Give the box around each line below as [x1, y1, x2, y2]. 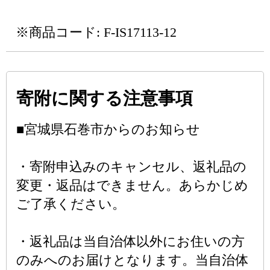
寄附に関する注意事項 [16, 89, 193, 108]
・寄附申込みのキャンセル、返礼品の [16, 159, 246, 174]
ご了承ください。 [16, 196, 125, 212]
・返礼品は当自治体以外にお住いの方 [16, 234, 245, 249]
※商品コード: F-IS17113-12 [16, 25, 177, 40]
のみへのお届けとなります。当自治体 [16, 253, 248, 268]
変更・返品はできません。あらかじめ [16, 178, 248, 193]
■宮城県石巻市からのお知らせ [16, 122, 200, 137]
